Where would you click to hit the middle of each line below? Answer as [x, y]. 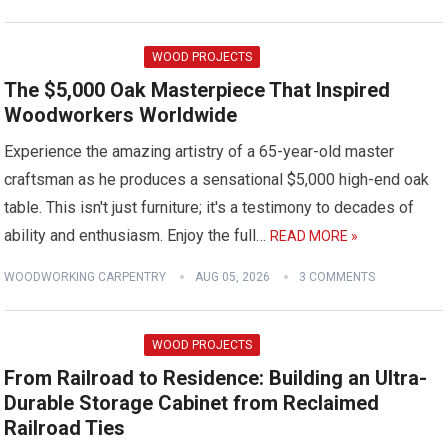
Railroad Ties [65, 428]
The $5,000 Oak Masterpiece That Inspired [197, 90]
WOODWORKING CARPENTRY [85, 277]
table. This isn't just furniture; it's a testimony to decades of [209, 207]
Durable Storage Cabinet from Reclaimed [192, 403]
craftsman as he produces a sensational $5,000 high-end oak [217, 179]
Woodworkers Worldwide [121, 115]
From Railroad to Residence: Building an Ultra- [216, 378]
